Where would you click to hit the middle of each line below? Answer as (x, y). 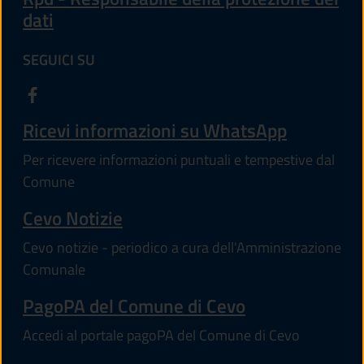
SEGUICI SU (59, 60)
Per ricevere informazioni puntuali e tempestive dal (179, 159)
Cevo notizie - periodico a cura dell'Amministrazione (182, 248)
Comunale (54, 270)
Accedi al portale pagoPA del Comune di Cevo (161, 336)
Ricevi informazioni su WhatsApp (155, 130)
